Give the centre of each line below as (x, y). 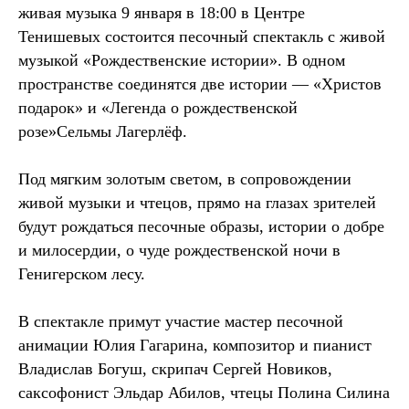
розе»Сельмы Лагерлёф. (103, 131)
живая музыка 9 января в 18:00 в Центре (162, 12)
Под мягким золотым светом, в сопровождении (185, 178)
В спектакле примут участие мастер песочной (181, 321)
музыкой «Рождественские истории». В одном (182, 60)
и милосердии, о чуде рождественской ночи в (179, 250)
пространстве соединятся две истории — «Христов (200, 84)
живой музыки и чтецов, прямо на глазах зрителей (197, 202)
